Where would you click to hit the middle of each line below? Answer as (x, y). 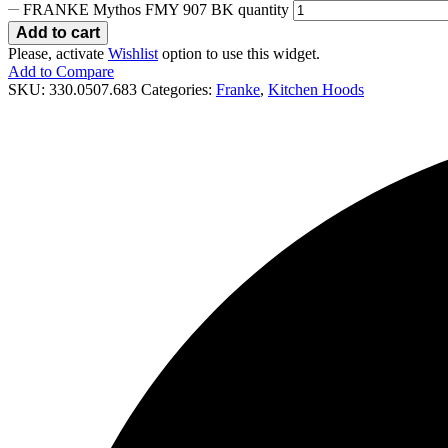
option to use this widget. (239, 53)
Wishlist (133, 53)
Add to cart (58, 32)
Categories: (176, 89)
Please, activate (58, 53)
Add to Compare (61, 71)
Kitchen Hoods (316, 89)
